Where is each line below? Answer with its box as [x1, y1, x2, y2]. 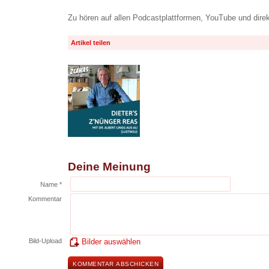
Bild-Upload [29, 237, 62, 244]
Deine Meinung [68, 160, 151, 173]
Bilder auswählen [82, 237, 141, 246]
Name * [40, 181, 62, 188]
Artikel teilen [71, 39, 110, 46]
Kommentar [28, 195, 62, 202]
